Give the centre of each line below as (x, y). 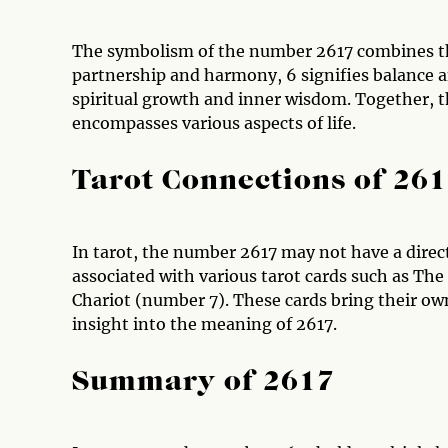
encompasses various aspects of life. (214, 123)
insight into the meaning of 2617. (204, 324)
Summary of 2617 (203, 383)
